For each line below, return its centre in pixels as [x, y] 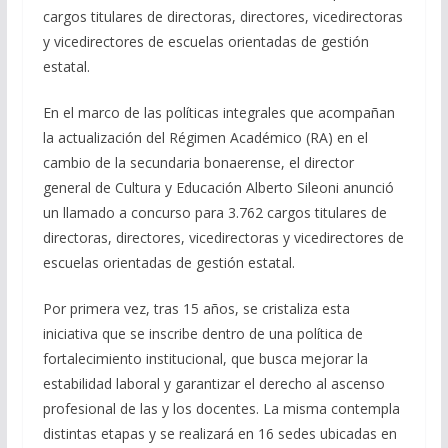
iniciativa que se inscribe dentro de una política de [202, 334]
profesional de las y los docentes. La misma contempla [221, 409]
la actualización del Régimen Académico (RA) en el [205, 138]
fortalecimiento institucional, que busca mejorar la [205, 359]
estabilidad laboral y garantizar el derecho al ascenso [213, 384]
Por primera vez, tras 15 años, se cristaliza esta [196, 309]
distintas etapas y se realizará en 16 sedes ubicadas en [219, 434]
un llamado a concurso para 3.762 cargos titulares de [214, 213]
